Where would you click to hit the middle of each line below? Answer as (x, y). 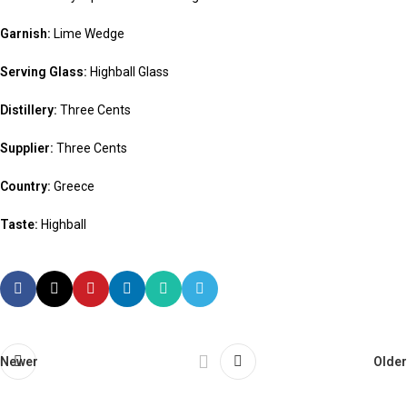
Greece (74, 186)
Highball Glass (128, 72)
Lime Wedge (88, 34)
